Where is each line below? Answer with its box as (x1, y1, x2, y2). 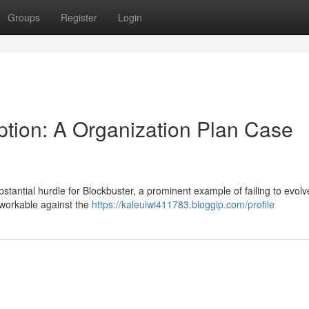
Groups (8, 10, 40, 24)
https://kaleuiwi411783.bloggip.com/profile (92, 197, 275, 211)
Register (61, 10, 97, 24)
